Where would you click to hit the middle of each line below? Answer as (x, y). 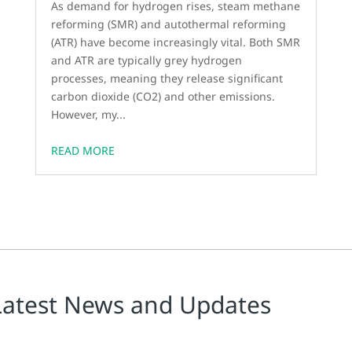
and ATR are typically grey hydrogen (147, 60)
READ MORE (83, 151)
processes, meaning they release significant (167, 79)
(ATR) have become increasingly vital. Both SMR (176, 42)
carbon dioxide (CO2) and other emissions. (163, 97)
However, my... (89, 115)
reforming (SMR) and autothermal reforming (169, 24)
